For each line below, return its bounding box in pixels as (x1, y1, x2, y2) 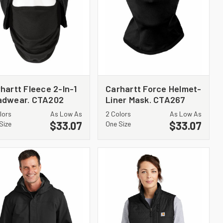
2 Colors (106, 109, 131, 118)
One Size (106, 119, 131, 128)
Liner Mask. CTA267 (106, 94, 186, 105)
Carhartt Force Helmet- (106, 83, 202, 94)
